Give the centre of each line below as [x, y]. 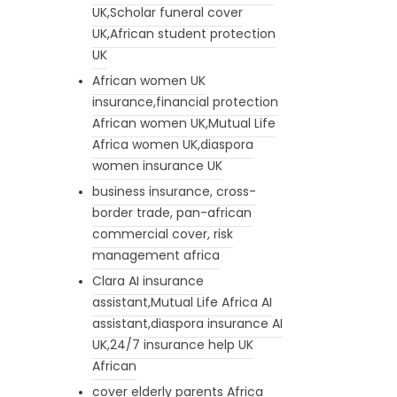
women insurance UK [157, 165]
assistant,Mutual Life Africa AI [182, 302]
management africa [156, 255]
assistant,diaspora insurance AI [187, 323]
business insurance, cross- [174, 191]
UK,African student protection [183, 33]
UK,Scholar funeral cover [167, 12]
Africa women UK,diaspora [172, 144]
